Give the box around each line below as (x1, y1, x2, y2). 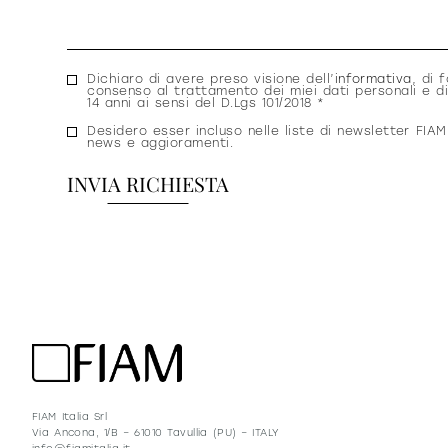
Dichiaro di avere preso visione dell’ (87, 72, 335, 86)
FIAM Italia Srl (32, 410, 108, 424)
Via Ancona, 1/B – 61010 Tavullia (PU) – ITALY (32, 426, 280, 440)
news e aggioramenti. (87, 136, 234, 150)
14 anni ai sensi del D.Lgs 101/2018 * (87, 96, 325, 110)
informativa (334, 72, 412, 86)
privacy (66, 94, 132, 113)
